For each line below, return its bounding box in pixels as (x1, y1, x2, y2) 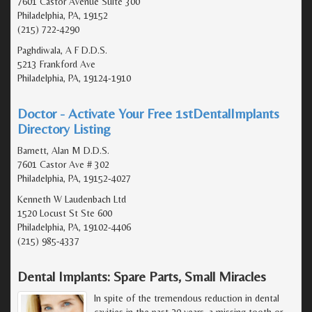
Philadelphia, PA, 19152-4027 (17, 172, 131, 184)
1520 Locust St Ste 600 (17, 207, 112, 219)
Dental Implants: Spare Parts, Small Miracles (17, 267, 266, 284)
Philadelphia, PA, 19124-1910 (17, 72, 131, 84)
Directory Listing (17, 120, 111, 136)
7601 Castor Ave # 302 (17, 158, 109, 170)
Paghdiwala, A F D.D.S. (17, 44, 107, 56)
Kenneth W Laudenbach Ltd (17, 193, 126, 205)
